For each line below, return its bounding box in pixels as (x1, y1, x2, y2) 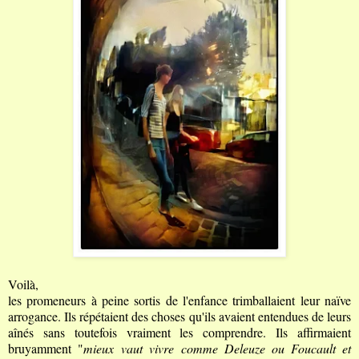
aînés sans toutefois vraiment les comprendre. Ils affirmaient (8, 323, 351, 341)
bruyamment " (8, 339, 84, 357)
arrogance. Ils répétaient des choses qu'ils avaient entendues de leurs (8, 307, 351, 325)
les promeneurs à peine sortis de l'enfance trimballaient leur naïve (8, 291, 351, 309)
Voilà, (8, 275, 38, 292)
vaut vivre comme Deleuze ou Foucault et (121, 339, 351, 357)
